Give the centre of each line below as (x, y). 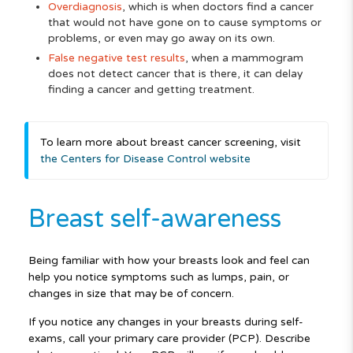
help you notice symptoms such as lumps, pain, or (158, 277)
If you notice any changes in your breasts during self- (165, 322)
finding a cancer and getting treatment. (151, 90)
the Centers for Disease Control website (145, 159)
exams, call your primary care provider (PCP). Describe (169, 339)
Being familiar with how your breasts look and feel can (169, 261)
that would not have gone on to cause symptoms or (184, 23)
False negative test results (116, 58)
